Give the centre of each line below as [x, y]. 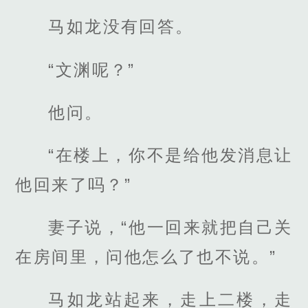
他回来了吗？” [74, 185]
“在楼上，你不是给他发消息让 [170, 155]
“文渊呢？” [92, 69]
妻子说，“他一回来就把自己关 [170, 228]
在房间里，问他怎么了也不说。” [146, 257]
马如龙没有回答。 [121, 27]
